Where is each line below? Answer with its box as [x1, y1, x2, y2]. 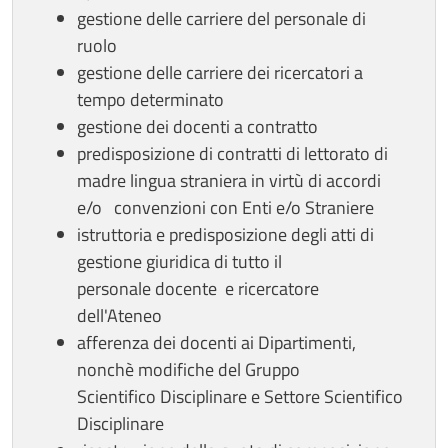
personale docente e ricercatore [77, 274, 319, 302]
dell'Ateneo [77, 301, 162, 329]
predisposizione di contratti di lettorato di [77, 139, 388, 167]
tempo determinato [77, 85, 228, 113]
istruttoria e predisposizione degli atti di [77, 220, 374, 248]
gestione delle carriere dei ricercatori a [77, 58, 363, 86]
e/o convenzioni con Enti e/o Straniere [77, 193, 374, 221]
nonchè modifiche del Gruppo [77, 355, 300, 383]
